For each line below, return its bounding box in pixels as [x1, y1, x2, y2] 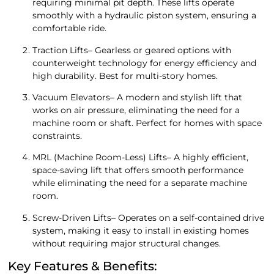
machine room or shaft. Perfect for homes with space [32, 117, 262, 129]
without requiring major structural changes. [32, 237, 221, 249]
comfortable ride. [32, 23, 107, 34]
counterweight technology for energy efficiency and [32, 57, 257, 68]
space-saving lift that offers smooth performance [32, 165, 244, 176]
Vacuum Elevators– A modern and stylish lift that [32, 92, 243, 103]
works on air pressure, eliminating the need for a [32, 105, 240, 116]
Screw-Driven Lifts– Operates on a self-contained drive [32, 212, 265, 223]
